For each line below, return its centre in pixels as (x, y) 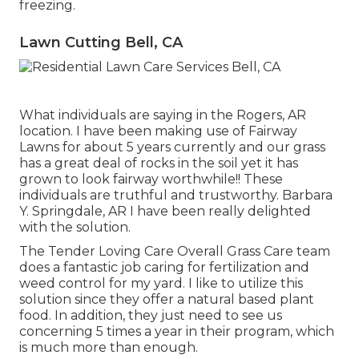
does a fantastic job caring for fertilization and (164, 267)
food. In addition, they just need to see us (151, 315)
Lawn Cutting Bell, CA (101, 43)
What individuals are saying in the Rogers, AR (163, 115)
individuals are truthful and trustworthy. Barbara (176, 195)
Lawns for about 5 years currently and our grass (172, 147)
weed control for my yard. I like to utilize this (161, 283)
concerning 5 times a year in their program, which (177, 331)
